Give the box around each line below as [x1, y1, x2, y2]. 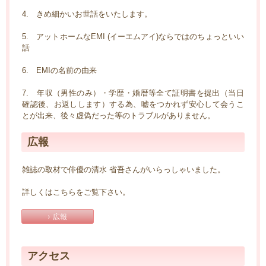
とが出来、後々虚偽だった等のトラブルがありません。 [22, 111, 216, 120]
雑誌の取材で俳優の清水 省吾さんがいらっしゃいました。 [22, 165, 226, 174]
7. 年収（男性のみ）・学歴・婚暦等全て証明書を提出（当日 [22, 88, 244, 97]
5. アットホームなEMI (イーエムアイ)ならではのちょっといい [22, 32, 244, 41]
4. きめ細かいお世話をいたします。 [22, 9, 153, 18]
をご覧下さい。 [76, 188, 131, 197]
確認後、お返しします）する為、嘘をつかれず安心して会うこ [22, 100, 244, 109]
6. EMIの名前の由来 [22, 66, 97, 75]
